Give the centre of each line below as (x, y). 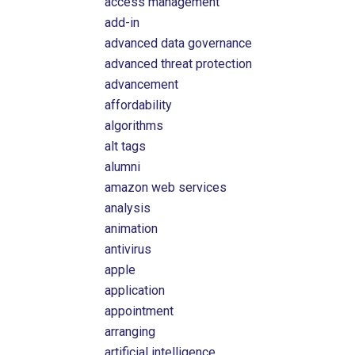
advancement (142, 84)
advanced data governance (179, 43)
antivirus (128, 249)
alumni (123, 167)
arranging (130, 332)
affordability (139, 105)
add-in (122, 23)
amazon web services (166, 187)
